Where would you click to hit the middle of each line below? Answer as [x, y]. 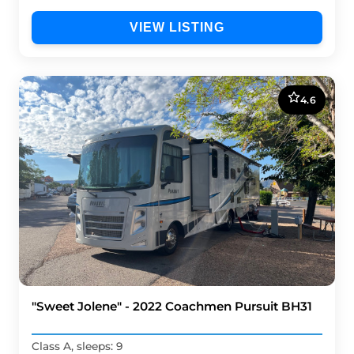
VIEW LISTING [177, 27]
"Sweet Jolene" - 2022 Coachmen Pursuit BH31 [172, 307]
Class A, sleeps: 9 [77, 346]
